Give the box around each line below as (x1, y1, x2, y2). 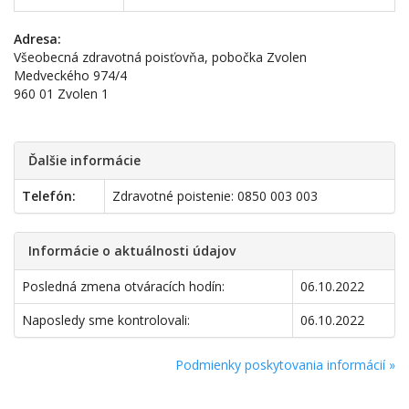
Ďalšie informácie (28, 152, 141, 169)
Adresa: (14, 30, 61, 47)
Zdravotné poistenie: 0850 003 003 (112, 187, 318, 204)
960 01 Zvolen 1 (14, 85, 109, 102)
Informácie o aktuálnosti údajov (28, 242, 236, 259)
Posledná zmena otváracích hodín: (22, 278, 225, 295)
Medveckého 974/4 (14, 67, 127, 84)
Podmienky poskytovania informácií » (175, 356, 395, 373)
